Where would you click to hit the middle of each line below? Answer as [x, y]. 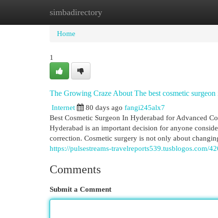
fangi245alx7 [145, 107]
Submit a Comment [81, 189]
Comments [75, 169]
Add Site [178, 12]
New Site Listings [124, 12]
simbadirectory [76, 12]
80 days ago [104, 107]
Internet [63, 107]
